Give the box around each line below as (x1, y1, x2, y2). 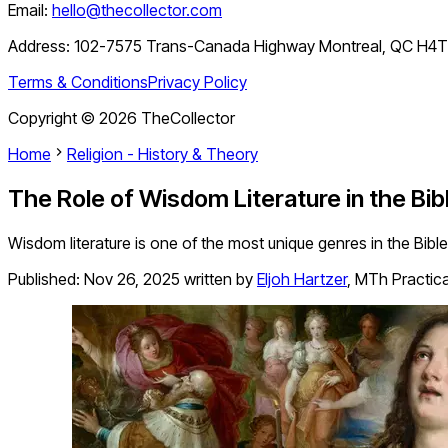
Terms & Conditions (8, 72, 148, 93)
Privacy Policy (148, 72, 247, 93)
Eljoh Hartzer (257, 269, 347, 290)
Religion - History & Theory (67, 144, 258, 165)
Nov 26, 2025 (84, 269, 180, 290)
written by (184, 269, 253, 290)
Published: (8, 269, 84, 290)
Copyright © (8, 108, 99, 129)
